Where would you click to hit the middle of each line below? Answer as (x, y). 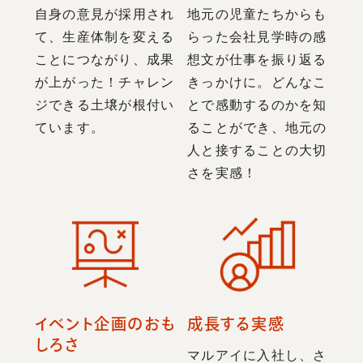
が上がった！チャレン (105, 82)
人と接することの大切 (257, 150)
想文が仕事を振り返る (257, 59)
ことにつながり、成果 (105, 59)
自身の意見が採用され (105, 14)
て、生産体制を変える (105, 36)
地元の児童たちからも (257, 14)
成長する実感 (236, 323)
